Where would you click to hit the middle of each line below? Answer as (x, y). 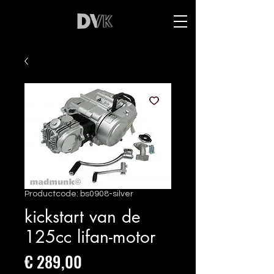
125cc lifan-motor (90, 237)
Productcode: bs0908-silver (79, 194)
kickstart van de (83, 217)
